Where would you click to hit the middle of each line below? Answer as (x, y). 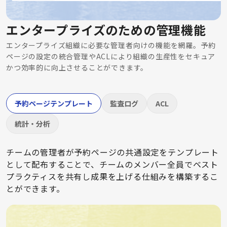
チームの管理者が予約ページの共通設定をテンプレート (112, 152)
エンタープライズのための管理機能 (106, 30)
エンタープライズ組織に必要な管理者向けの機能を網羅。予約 (111, 45)
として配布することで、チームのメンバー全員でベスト (112, 164)
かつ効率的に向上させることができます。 (77, 68)
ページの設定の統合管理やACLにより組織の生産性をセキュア (111, 56)
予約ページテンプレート (54, 104)
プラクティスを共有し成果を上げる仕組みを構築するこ (112, 177)
